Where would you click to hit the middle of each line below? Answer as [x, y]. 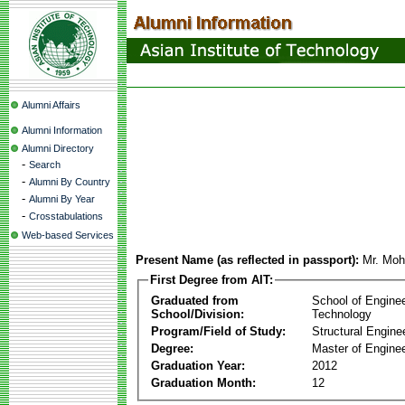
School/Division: [198, 314]
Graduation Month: [203, 382]
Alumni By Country [70, 182]
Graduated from [195, 300]
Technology [342, 314]
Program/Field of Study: [218, 331]
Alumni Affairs [51, 105]
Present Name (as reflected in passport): [247, 260]
